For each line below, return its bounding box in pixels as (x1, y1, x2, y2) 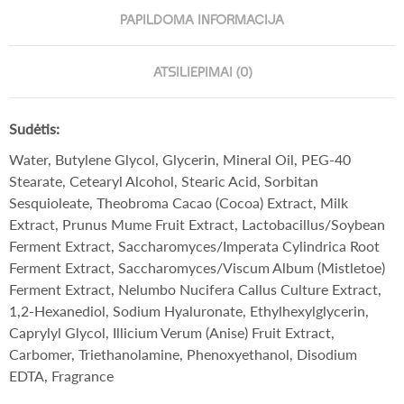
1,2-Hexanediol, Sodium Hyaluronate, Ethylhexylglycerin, (9, 302, 369, 320)
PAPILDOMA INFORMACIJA (120, 12, 284, 29)
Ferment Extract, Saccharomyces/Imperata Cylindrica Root (9, 237, 380, 255)
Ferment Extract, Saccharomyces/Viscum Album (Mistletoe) (9, 259, 385, 277)
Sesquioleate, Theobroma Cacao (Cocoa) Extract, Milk (9, 194, 348, 212)
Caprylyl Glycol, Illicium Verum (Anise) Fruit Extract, (9, 324, 335, 342)
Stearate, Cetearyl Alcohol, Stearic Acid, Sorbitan (9, 172, 318, 190)
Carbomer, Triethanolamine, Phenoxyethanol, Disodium (9, 345, 357, 363)
